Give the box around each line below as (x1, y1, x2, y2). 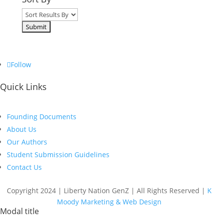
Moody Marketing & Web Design (56, 197, 162, 206)
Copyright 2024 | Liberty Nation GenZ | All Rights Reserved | (6, 186, 207, 195)
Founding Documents (7, 112, 76, 121)
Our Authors (7, 137, 47, 146)
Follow (11, 60, 31, 69)
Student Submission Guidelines (7, 150, 109, 159)
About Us (7, 125, 36, 134)
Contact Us (7, 163, 42, 172)
